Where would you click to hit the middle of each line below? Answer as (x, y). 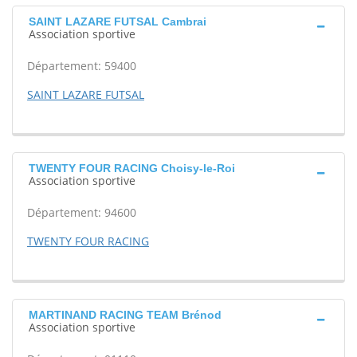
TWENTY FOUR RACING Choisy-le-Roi (132, 168)
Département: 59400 (82, 66)
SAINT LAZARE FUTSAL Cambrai (118, 22)
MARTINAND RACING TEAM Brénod (125, 315)
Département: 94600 (82, 212)
